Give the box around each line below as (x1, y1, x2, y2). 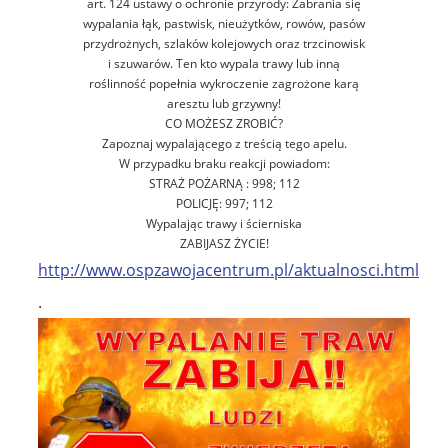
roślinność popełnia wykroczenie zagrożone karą (89, 74, 359, 92)
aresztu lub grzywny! (167, 94, 281, 112)
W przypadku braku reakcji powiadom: (118, 154, 330, 172)
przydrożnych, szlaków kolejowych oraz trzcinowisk (83, 34, 365, 52)
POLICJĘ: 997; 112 (175, 194, 273, 212)
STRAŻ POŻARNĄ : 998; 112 (148, 174, 300, 192)
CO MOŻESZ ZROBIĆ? (165, 114, 283, 132)
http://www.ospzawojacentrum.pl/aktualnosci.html (38, 258, 419, 281)
